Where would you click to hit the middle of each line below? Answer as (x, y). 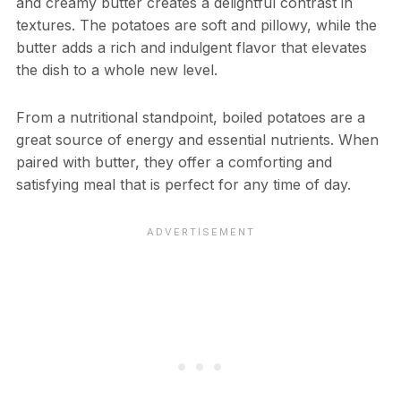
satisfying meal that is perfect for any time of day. (183, 185)
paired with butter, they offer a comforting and (174, 162)
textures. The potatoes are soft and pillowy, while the (196, 26)
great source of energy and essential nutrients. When (197, 140)
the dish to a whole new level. (116, 70)
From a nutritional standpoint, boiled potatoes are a (190, 118)
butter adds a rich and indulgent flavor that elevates (191, 48)
